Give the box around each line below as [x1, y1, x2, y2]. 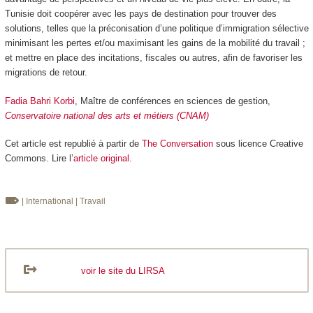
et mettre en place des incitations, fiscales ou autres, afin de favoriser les [4, 52, 303, 64]
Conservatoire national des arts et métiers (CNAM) [4, 110, 209, 121]
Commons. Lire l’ [4, 153, 73, 164]
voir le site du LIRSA [81, 265, 165, 276]
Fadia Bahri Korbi [4, 95, 75, 106]
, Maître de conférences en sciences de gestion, [74, 95, 270, 106]
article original [73, 153, 129, 164]
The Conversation [141, 138, 213, 150]
